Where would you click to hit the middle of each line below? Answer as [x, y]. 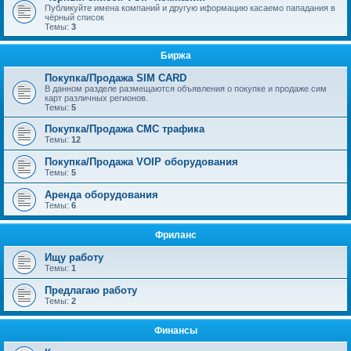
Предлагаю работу [91, 290]
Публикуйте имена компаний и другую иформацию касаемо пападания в [190, 8]
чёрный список [74, 17]
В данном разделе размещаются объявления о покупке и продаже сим [186, 89]
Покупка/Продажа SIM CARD [116, 78]
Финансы [175, 331]
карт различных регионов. [96, 98]
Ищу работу [74, 257]
